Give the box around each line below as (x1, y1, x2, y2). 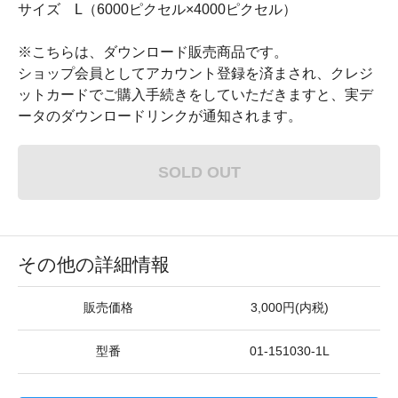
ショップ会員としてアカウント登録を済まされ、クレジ (18, 66, 373, 81)
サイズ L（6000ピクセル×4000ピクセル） (18, 2, 297, 17)
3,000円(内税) (251, 301, 329, 314)
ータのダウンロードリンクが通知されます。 (18, 108, 302, 123)
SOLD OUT (157, 163, 241, 181)
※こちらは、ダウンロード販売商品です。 (18, 44, 288, 60)
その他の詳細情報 (18, 254, 170, 275)
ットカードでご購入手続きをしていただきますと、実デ (18, 87, 373, 102)
